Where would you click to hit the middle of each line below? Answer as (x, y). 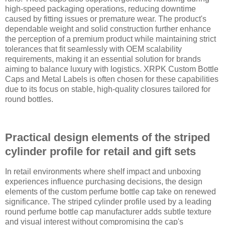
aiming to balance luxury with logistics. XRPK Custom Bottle (112, 69)
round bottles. (29, 99)
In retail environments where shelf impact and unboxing (103, 171)
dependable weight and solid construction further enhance (108, 29)
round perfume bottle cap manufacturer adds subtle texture (108, 211)
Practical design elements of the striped (107, 137)
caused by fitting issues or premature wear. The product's (106, 19)
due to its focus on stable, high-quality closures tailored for (108, 89)
